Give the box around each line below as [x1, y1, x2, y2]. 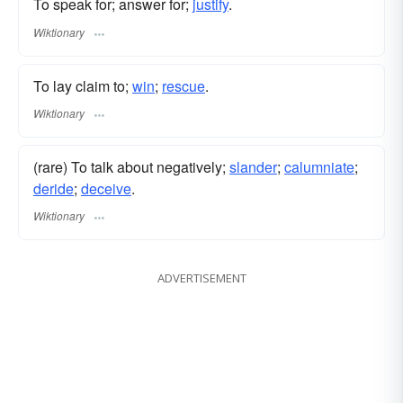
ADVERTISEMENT [157, 270, 246, 287]
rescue [162, 75, 205, 96]
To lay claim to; [33, 75, 132, 96]
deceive [81, 177, 131, 199]
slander [229, 156, 277, 177]
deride [33, 177, 74, 199]
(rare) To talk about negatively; [33, 156, 229, 177]
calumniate [284, 156, 354, 177]
